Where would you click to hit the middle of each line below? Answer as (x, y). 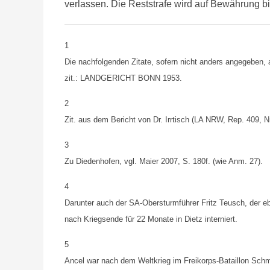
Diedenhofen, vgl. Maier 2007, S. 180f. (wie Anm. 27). (169, 161)
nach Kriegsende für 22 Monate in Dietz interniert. (151, 219)
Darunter (79, 203)
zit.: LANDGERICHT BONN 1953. (123, 78)
